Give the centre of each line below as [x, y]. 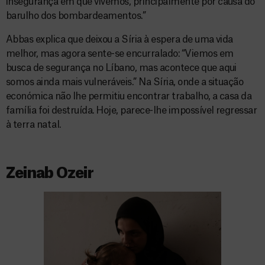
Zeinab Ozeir [50, 174]
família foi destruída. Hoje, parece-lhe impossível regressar [132, 111]
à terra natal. [33, 125]
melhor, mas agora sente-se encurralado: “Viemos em [120, 54]
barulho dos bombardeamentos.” [76, 16]
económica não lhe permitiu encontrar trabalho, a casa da [129, 96]
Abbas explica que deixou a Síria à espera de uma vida [119, 40]
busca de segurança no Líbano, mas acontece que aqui [121, 68]
